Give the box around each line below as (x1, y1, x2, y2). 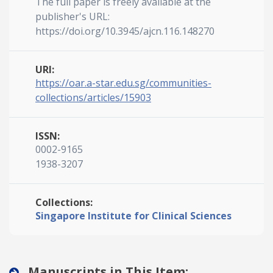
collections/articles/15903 (35, 91, 151, 104)
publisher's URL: (35, 10, 110, 23)
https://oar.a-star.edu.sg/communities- (35, 76, 211, 90)
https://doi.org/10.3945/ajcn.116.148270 (35, 24, 214, 38)
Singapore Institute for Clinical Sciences (35, 209, 232, 222)
